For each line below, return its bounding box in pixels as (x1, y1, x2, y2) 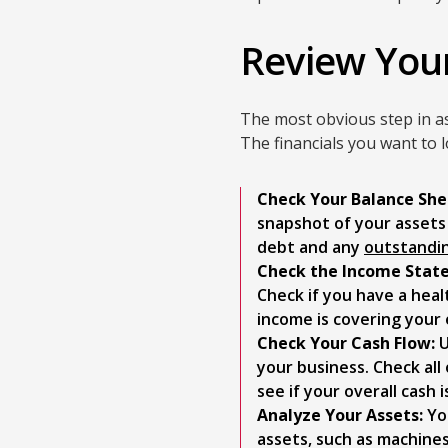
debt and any (257, 236, 364, 258)
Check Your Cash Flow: (257, 332, 435, 354)
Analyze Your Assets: (257, 404, 423, 426)
